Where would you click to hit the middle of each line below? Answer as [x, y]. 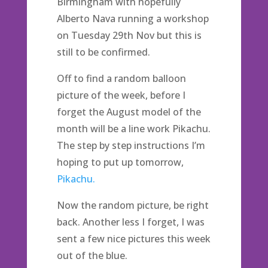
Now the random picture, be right [133, 205]
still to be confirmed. [103, 52]
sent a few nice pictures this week [133, 239]
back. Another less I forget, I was [130, 222]
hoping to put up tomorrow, [120, 162]
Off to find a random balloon [121, 78]
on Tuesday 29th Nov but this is [129, 35]
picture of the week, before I [121, 95]
